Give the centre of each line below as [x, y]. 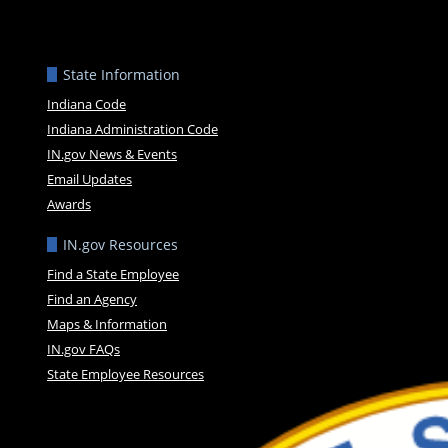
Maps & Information [107, 323]
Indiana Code [86, 103]
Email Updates [89, 178]
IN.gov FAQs [83, 348]
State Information [121, 74]
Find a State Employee [113, 273]
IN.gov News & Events [112, 153]
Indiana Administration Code [132, 128]
